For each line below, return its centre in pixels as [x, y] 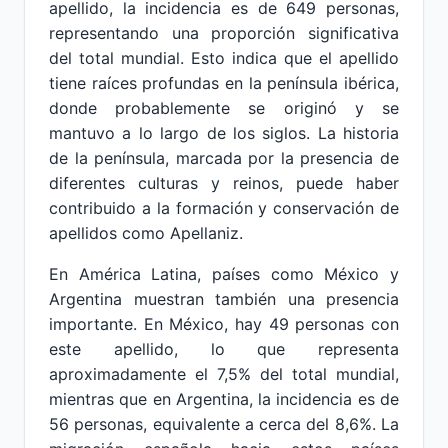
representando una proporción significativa [224, 33]
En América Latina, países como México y [224, 274]
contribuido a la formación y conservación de [224, 208]
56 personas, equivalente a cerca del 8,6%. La [224, 424]
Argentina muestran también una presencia [224, 299]
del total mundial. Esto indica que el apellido [224, 58]
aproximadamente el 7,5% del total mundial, [224, 374]
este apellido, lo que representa [224, 349]
